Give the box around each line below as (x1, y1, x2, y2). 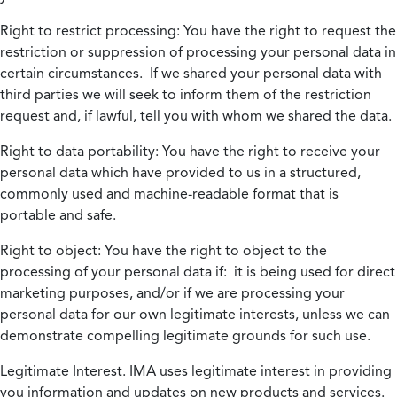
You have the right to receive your (159, 143, 380, 160)
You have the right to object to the (101, 242, 327, 259)
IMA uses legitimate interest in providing (126, 362, 392, 379)
